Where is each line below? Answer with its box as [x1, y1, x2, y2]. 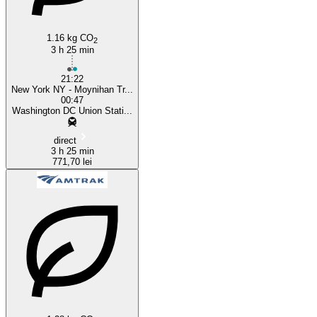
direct [54, 134, 76, 146]
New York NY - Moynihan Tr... [11, 83, 133, 95]
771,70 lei [52, 156, 92, 167]
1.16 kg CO [47, 32, 93, 43]
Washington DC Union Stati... [12, 105, 132, 116]
